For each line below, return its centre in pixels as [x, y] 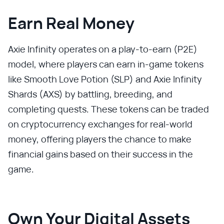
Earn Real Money [71, 23]
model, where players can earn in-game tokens [106, 64]
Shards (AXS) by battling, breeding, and [90, 94]
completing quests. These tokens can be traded [108, 109]
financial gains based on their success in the [100, 154]
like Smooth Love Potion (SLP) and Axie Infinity [105, 79]
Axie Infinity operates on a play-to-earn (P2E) [103, 49]
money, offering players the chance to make [100, 139]
